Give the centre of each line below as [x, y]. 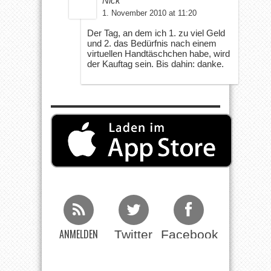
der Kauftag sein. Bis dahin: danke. [155, 64]
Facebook [190, 234]
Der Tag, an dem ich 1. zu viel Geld [156, 33]
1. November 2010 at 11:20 [149, 13]
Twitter [133, 234]
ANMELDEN [78, 234]
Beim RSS [78, 244]
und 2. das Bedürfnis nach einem [152, 43]
